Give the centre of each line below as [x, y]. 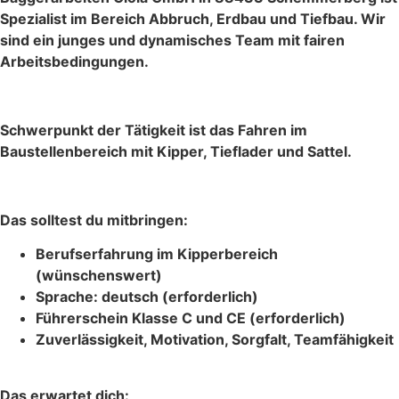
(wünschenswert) [99, 276]
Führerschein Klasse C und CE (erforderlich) [191, 318]
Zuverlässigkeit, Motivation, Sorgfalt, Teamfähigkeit [215, 340]
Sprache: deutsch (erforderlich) [147, 297]
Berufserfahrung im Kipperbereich [157, 254]
